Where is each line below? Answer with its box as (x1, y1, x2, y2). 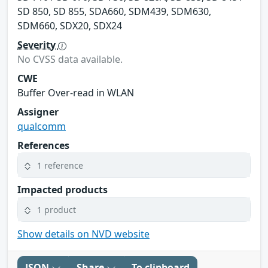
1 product (37, 203, 76, 215)
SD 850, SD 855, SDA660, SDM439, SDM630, (17, 5, 211, 19)
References (17, 139, 69, 153)
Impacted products (17, 183, 108, 197)
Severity (17, 38, 58, 52)
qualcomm (17, 120, 66, 133)
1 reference (37, 159, 83, 171)
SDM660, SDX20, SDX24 (17, 19, 122, 33)
